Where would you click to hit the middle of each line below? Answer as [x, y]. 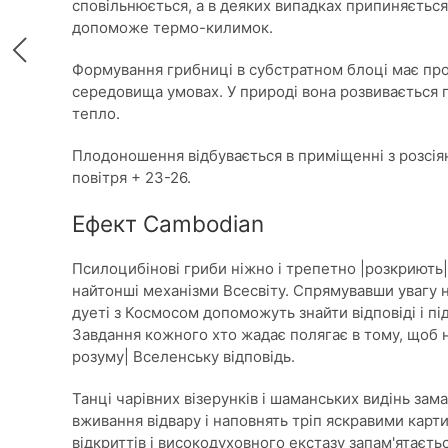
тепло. [96, 113]
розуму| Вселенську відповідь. [183, 356]
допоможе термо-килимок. [172, 27]
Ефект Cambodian [168, 223]
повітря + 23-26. [131, 177]
